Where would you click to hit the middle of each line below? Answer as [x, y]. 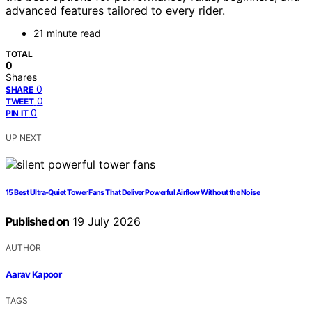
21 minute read [67, 33]
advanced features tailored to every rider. [115, 11]
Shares [21, 77]
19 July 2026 [105, 222]
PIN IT [17, 114]
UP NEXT [24, 138]
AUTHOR [23, 248]
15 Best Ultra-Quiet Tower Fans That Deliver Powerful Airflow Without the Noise [133, 193]
